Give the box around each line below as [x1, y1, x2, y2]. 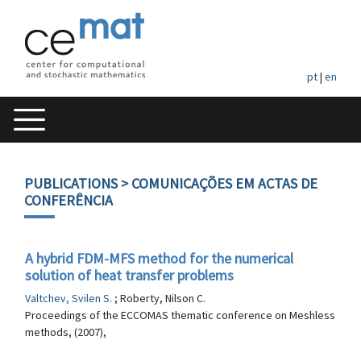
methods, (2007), [25, 325, 106, 339]
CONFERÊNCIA [24, 191, 113, 210]
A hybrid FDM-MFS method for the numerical [25, 249, 293, 268]
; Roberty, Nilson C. [114, 291, 205, 305]
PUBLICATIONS [24, 174, 118, 193]
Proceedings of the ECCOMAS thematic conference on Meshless [25, 308, 335, 322]
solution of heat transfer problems [25, 266, 234, 284]
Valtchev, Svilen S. [25, 291, 114, 305]
